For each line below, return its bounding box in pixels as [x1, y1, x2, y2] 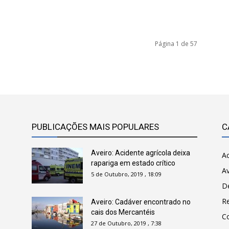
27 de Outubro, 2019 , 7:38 [91, 219, 162, 227]
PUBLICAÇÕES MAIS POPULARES [32, 122, 159, 132]
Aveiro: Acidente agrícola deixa [91, 149, 190, 157]
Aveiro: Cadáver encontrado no [91, 198, 191, 206]
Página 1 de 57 [155, 39, 197, 48]
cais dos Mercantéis [91, 208, 155, 216]
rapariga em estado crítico [91, 159, 175, 167]
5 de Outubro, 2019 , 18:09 [91, 170, 162, 178]
